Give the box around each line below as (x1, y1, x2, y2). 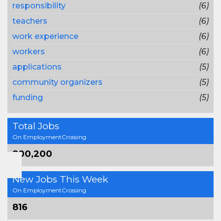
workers (12, 47, 45, 56)
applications (12, 62, 62, 72)
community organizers (12, 77, 103, 87)
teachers (12, 16, 47, 26)
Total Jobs (12, 120, 59, 132)
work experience (12, 32, 78, 41)
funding (12, 93, 43, 102)
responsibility (12, 1, 66, 10)
